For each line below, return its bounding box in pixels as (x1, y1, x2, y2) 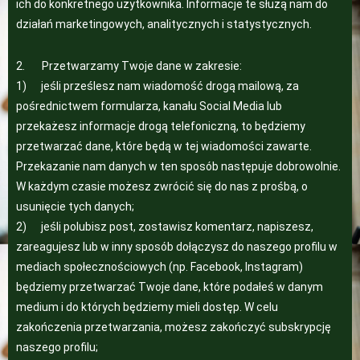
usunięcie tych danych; (16, 200, 134, 213)
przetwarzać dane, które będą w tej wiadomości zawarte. (16, 140, 312, 153)
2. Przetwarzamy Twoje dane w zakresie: (16, 59, 242, 72)
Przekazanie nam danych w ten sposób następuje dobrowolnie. (16, 160, 341, 173)
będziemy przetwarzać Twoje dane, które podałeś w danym (16, 280, 323, 293)
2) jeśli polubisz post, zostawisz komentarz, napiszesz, (16, 220, 313, 233)
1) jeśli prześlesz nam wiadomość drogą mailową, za (16, 80, 299, 92)
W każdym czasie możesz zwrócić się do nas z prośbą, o (16, 180, 308, 193)
